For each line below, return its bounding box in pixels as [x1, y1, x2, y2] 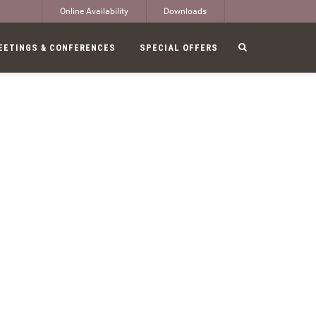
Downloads [164, 6, 207, 17]
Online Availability [60, 6, 128, 17]
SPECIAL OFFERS [140, 42, 218, 54]
